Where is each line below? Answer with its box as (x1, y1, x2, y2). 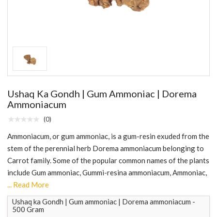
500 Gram (12, 204, 44, 214)
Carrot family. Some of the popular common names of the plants (7, 155, 209, 165)
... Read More (7, 180, 49, 189)
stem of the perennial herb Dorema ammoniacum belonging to (7, 143, 204, 153)
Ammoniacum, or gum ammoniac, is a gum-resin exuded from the (7, 131, 209, 140)
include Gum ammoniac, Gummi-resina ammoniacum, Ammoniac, (7, 168, 207, 177)
